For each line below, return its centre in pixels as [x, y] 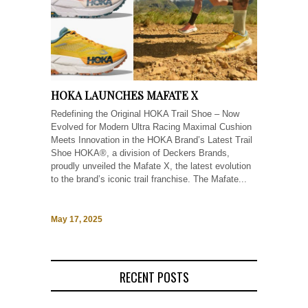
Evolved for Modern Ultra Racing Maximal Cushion [151, 127]
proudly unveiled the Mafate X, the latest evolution [151, 166]
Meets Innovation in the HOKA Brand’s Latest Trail [152, 140]
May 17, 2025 [77, 220]
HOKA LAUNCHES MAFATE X [124, 96]
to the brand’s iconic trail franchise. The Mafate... [149, 179]
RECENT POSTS [154, 277]
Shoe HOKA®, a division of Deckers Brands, [140, 153]
